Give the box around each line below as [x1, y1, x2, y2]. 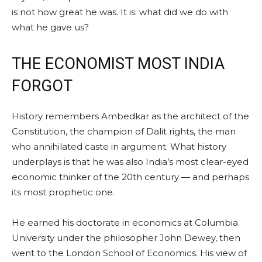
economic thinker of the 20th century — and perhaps [12, 171, 249, 182]
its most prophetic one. [12, 186, 115, 198]
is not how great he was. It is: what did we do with [12, 6, 228, 18]
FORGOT [12, 76, 73, 95]
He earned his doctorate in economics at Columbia [12, 216, 238, 228]
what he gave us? [12, 21, 89, 33]
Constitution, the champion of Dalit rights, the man [12, 125, 236, 137]
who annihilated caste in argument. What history [12, 140, 226, 152]
